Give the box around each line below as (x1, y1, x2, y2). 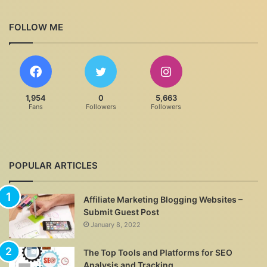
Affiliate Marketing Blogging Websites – (83, 194, 243, 204)
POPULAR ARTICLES (9, 159, 98, 171)
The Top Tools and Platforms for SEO (83, 247, 232, 257)
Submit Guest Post (83, 206, 159, 217)
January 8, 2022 (91, 220, 141, 229)
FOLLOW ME (9, 21, 63, 33)
